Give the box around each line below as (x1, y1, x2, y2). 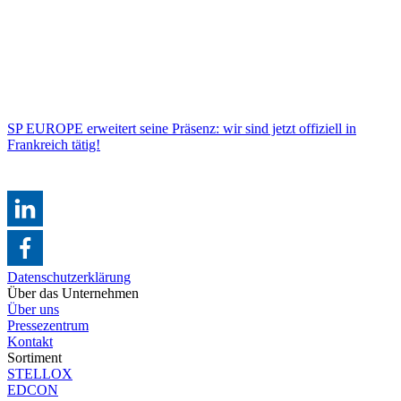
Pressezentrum (7, 317, 89, 333)
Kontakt (7, 333, 53, 349)
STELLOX (7, 365, 73, 381)
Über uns (7, 301, 59, 317)
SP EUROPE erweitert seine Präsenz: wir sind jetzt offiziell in (7, 120, 356, 136)
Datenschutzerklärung (7, 269, 131, 285)
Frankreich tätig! (7, 136, 100, 152)
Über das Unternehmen (7, 285, 139, 301)
